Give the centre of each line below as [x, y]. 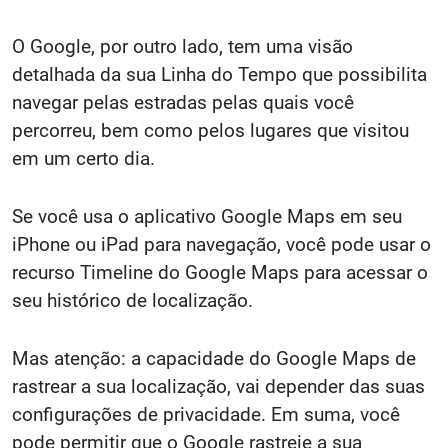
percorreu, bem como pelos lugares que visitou [210, 130]
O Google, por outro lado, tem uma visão [182, 46]
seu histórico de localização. [132, 300]
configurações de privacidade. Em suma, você [206, 414]
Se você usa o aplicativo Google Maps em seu [207, 216]
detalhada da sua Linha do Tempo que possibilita [219, 74]
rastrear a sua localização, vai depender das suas [218, 386]
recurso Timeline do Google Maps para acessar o [220, 272]
